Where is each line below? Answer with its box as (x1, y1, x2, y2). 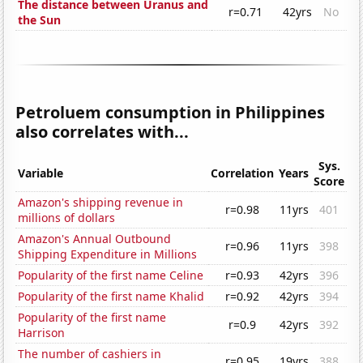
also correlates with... (15, 121, 190, 143)
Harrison (18, 325, 66, 341)
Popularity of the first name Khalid (18, 288, 205, 305)
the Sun (18, 12, 62, 28)
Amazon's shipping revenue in (18, 194, 184, 211)
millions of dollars (18, 210, 116, 226)
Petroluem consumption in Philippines (15, 101, 326, 124)
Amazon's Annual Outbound (18, 231, 172, 247)
